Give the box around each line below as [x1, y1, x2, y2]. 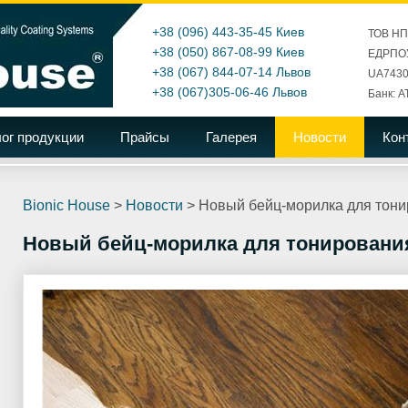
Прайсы [120, 129, 169, 145]
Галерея [206, 129, 257, 145]
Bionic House [23, 198, 110, 213]
